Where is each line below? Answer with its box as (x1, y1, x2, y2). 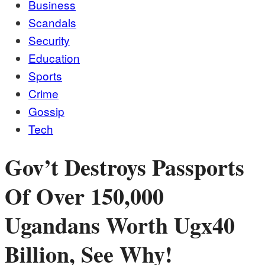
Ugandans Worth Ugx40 (5, 209, 235, 242)
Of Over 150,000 (5, 180, 164, 213)
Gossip (28, 103, 64, 119)
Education (28, 50, 80, 66)
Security (28, 32, 70, 48)
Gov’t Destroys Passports (5, 151, 244, 184)
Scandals (28, 14, 76, 30)
